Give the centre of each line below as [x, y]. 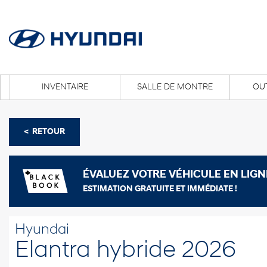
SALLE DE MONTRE [175, 87]
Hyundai [42, 230]
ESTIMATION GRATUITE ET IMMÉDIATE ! [160, 189]
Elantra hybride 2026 [125, 251]
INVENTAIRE [65, 87]
